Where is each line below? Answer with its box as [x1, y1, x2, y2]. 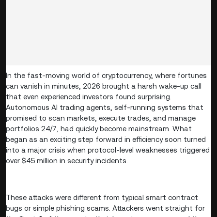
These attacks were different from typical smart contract [6, 193, 198, 201]
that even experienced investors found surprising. [6, 92, 171, 101]
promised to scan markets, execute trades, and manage [6, 113, 196, 122]
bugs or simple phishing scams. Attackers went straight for [6, 203, 205, 212]
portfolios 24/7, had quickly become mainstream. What [6, 124, 192, 133]
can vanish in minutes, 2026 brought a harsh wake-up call [6, 81, 201, 90]
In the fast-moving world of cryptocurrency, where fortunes [6, 71, 207, 79]
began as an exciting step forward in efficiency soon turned [6, 135, 206, 143]
